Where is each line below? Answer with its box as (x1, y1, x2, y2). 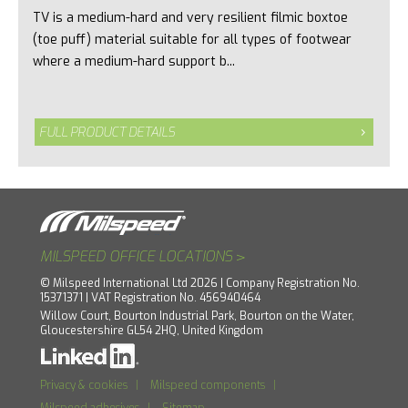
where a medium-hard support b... (32, 52, 235, 70)
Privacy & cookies (40, 377, 127, 393)
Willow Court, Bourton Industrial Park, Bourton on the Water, (40, 309, 354, 324)
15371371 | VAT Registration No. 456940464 (40, 290, 260, 305)
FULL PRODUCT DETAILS (39, 124, 176, 142)
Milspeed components (150, 377, 265, 393)
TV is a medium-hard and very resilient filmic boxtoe (32, 8, 348, 26)
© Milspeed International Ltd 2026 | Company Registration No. (40, 275, 360, 291)
